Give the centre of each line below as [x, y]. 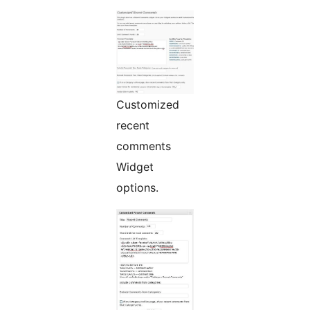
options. [137, 187]
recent [133, 125]
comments [144, 146]
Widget [135, 166]
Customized [148, 104]
